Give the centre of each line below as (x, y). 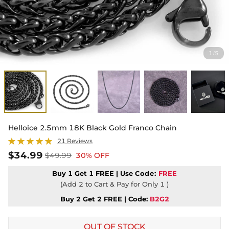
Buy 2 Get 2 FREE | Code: (104, 199)
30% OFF (93, 156)
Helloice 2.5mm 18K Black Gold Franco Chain (93, 128)
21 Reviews (75, 141)
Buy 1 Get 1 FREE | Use (93, 174)
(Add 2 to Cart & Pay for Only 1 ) (114, 184)
